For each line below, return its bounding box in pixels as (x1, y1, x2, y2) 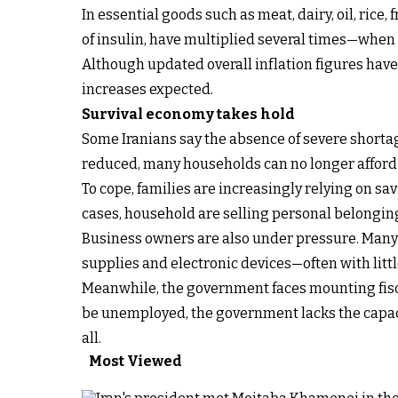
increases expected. (82, 80, 213, 98)
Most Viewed (89, 352, 182, 370)
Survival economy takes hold (82, 105, 295, 123)
